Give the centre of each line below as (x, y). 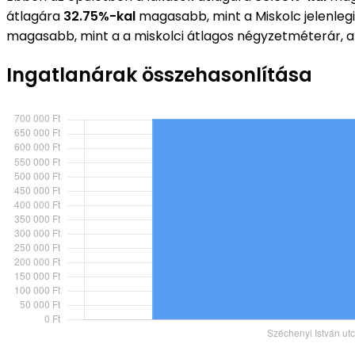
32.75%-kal (99, 16)
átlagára (35, 16)
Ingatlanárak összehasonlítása (159, 75)
